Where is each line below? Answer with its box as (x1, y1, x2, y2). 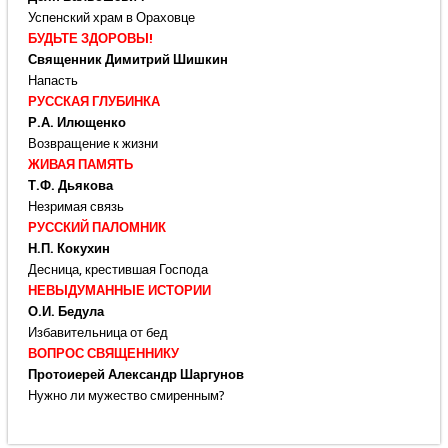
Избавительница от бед (27, 325, 168, 341)
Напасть (27, 73, 78, 89)
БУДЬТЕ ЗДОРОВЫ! (27, 31, 153, 47)
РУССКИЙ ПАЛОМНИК (27, 220, 166, 236)
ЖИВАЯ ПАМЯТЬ (27, 157, 133, 173)
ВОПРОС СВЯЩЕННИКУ (27, 346, 179, 362)
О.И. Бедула (27, 304, 104, 320)
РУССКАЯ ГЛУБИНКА (27, 94, 160, 110)
